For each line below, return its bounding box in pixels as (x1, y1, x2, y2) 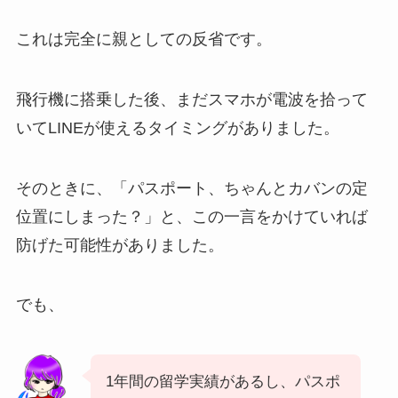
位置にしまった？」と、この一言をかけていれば (15, 207, 368, 226)
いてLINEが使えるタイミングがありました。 (15, 118, 339, 137)
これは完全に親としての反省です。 (15, 29, 272, 48)
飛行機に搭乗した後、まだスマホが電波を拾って (15, 90, 368, 108)
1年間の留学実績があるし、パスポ (105, 373, 340, 391)
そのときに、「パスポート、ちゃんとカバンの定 (15, 179, 368, 197)
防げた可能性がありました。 (15, 235, 224, 254)
